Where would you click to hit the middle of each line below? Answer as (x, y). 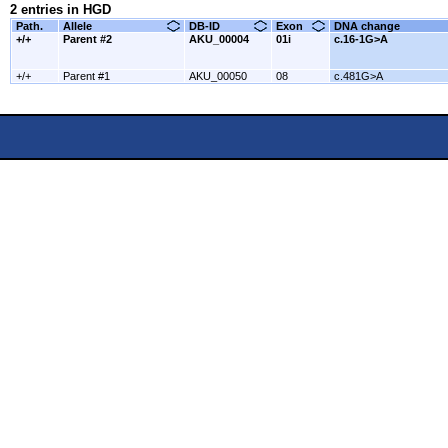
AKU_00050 (218, 76)
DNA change (367, 26)
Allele (77, 26)
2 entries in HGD (60, 9)
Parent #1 (86, 76)
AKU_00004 (219, 39)
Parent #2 (87, 39)
